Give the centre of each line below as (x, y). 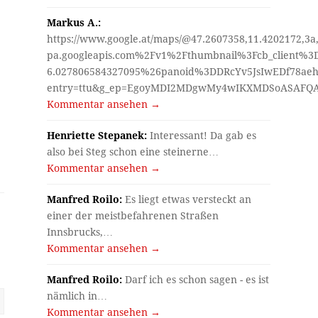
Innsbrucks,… (80, 232)
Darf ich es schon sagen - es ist (196, 279)
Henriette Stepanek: (97, 135)
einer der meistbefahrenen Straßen (133, 215)
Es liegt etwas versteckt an (187, 199)
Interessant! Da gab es (202, 135)
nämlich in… (77, 296)
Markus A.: (74, 22)
